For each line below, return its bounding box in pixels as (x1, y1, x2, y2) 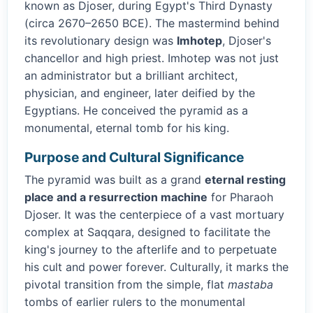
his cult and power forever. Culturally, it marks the (24, 260, 289, 275)
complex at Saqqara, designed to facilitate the (24, 225, 270, 240)
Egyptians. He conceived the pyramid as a (24, 103, 248, 118)
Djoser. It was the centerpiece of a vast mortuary (24, 208, 284, 222)
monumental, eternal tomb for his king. (24, 121, 229, 136)
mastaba (228, 277, 273, 292)
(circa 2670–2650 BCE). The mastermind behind (24, 16, 279, 31)
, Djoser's (222, 34, 271, 48)
